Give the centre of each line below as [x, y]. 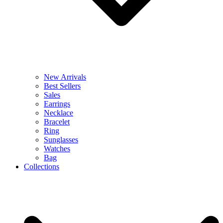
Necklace [58, 113]
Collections [42, 167]
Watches [57, 149]
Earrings [57, 104]
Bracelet [57, 122]
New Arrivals [65, 77]
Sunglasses [61, 140]
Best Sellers [62, 86]
